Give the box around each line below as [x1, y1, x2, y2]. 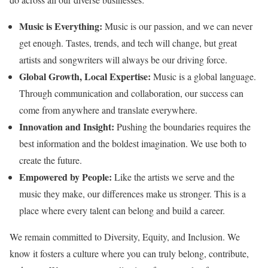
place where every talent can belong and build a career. [19, 204, 225, 217]
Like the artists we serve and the [112, 170, 234, 183]
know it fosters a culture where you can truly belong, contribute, [10, 247, 249, 260]
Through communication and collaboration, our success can [19, 87, 243, 99]
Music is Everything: [19, 19, 102, 33]
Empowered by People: [19, 170, 112, 184]
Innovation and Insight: [19, 120, 114, 133]
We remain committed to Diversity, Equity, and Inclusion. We [10, 230, 240, 243]
